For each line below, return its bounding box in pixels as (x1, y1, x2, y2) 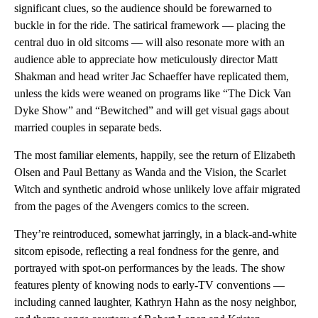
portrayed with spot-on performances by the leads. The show (14, 261, 285, 274)
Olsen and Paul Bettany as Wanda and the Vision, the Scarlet (14, 165, 286, 178)
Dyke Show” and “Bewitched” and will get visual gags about (14, 104, 289, 116)
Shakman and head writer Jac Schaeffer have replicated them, (14, 70, 289, 82)
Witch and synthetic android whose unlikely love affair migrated (14, 182, 300, 195)
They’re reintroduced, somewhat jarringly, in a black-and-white (14, 227, 297, 240)
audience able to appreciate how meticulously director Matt (14, 53, 278, 65)
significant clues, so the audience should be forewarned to (14, 1, 272, 14)
